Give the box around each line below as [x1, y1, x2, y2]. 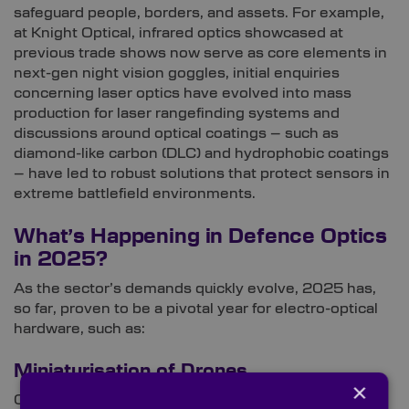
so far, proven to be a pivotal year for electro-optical [14, 301, 378, 317]
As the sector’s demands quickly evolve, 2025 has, [14, 281, 376, 297]
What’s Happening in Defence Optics [14, 227, 388, 247]
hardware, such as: [14, 321, 145, 337]
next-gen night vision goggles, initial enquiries [14, 66, 340, 81]
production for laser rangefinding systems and [14, 106, 340, 121]
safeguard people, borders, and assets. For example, [14, 5, 384, 21]
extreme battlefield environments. [14, 186, 256, 202]
